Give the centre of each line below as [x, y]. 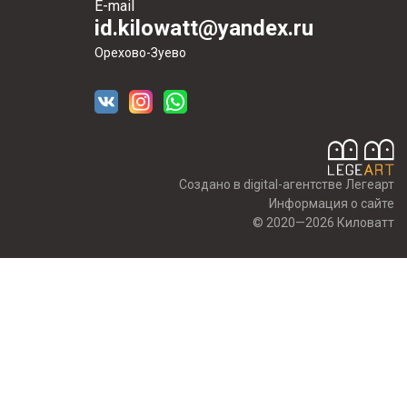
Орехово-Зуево [140, 53]
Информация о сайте [332, 203]
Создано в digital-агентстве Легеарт [287, 184]
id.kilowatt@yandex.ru [203, 28]
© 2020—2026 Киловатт [323, 223]
